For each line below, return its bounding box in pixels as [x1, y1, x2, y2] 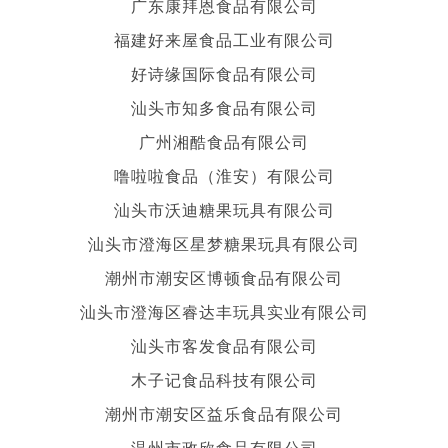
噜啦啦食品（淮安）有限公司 [113, 163, 335, 187]
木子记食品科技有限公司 [130, 367, 318, 391]
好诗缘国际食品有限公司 [130, 61, 318, 85]
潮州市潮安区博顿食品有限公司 [105, 265, 343, 289]
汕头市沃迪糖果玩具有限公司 [113, 197, 335, 221]
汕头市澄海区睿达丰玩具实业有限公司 [79, 299, 369, 323]
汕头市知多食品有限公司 [130, 95, 318, 119]
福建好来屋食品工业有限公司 [113, 27, 335, 51]
